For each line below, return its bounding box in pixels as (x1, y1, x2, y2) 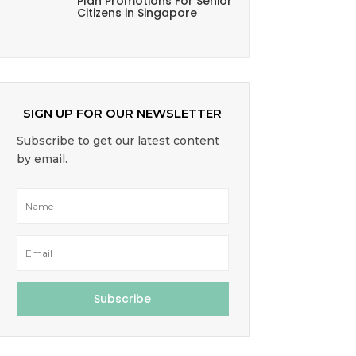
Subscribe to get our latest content (16, 133, 219, 148)
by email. (16, 151, 68, 166)
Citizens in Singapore (76, 4, 197, 21)
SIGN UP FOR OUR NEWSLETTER (23, 105, 222, 121)
